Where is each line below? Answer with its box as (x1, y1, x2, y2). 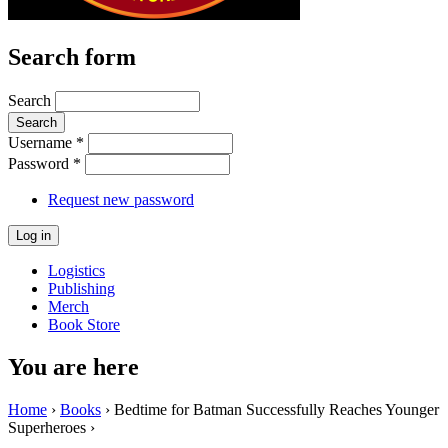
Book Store (48, 315, 120, 333)
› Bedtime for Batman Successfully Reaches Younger (101, 400, 439, 418)
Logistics (48, 261, 105, 279)
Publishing (48, 279, 115, 297)
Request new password (48, 190, 194, 208)
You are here (8, 353, 139, 380)
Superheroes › (8, 418, 95, 436)
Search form (8, 43, 136, 70)
